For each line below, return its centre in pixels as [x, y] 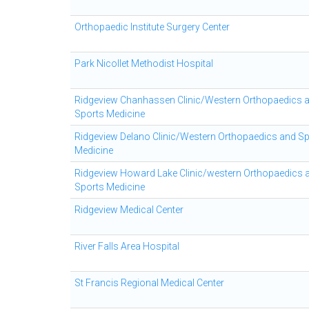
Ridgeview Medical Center [129, 210]
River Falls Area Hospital [127, 246]
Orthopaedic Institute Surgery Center [152, 27]
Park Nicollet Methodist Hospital [144, 63]
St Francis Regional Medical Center [149, 283]
